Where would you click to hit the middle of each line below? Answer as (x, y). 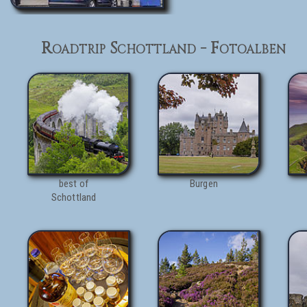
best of (74, 184)
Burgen (204, 184)
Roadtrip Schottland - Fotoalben (163, 49)
